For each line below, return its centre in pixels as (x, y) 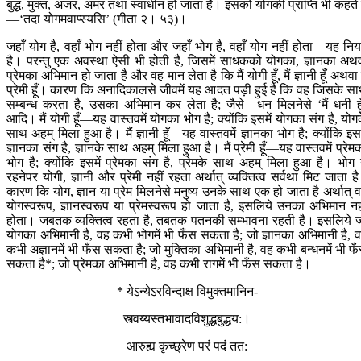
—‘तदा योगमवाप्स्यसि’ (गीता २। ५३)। (97, 19)
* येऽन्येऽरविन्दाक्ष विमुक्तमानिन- (187, 292)
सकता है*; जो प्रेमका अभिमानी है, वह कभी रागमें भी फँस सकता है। (159, 264)
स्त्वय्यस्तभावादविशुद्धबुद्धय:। (187, 319)
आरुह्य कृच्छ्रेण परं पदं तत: (187, 346)
